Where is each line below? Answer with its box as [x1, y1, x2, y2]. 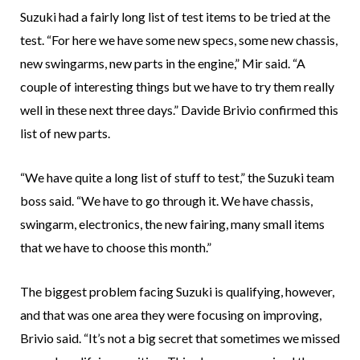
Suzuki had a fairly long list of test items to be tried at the [20, 8, 330, 24]
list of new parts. [20, 125, 110, 141]
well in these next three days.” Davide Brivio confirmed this [20, 101, 338, 117]
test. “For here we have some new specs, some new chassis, [20, 31, 337, 47]
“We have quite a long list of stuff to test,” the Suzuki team [20, 169, 334, 185]
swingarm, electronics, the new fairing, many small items [20, 215, 325, 231]
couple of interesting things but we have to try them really [20, 78, 334, 94]
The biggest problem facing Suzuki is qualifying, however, [20, 283, 334, 299]
